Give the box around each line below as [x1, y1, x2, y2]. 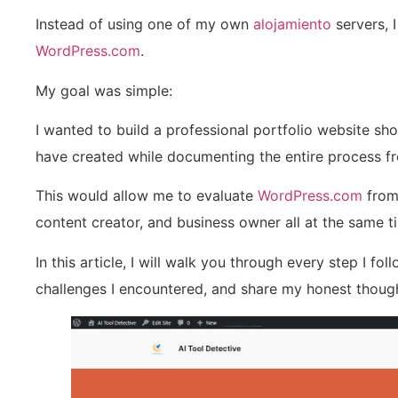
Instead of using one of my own [36, 15, 253, 34]
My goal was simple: [36, 81, 172, 99]
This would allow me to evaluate [36, 187, 258, 205]
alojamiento [253, 15, 331, 34]
